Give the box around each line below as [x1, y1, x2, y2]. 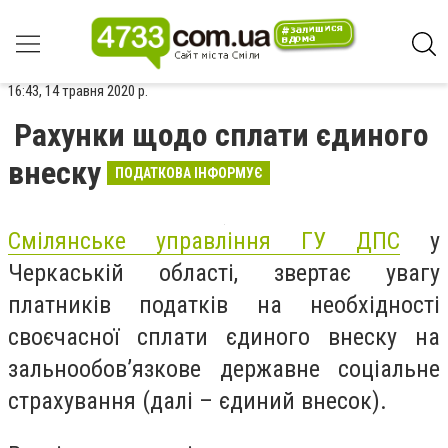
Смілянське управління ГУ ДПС [8, 227, 400, 255]
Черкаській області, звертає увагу [8, 259, 440, 287]
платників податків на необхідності [8, 291, 440, 319]
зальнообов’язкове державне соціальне [8, 355, 440, 383]
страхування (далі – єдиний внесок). [8, 387, 387, 415]
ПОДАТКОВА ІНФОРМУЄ [115, 165, 262, 181]
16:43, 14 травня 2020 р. [8, 82, 148, 100]
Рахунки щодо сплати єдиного [14, 116, 429, 154]
